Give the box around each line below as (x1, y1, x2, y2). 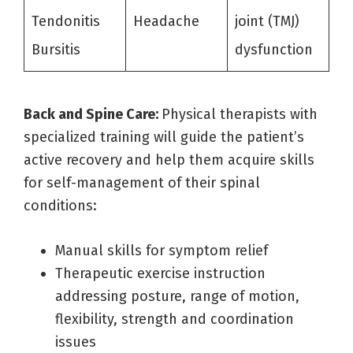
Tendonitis (32, 12, 100, 30)
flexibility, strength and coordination (55, 310, 294, 328)
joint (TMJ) (235, 12, 299, 30)
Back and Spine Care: (24, 105, 162, 123)
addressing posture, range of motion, (55, 287, 299, 305)
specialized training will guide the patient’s (24, 128, 304, 146)
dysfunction (235, 40, 313, 58)
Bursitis (32, 40, 80, 58)
